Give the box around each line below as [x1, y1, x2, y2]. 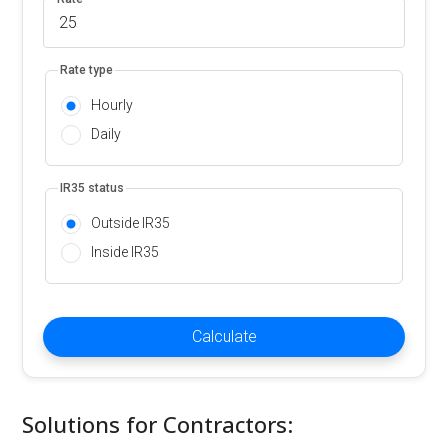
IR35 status [60, 181, 125, 196]
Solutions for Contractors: [22, 409, 294, 440]
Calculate [191, 327, 257, 347]
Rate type [60, 63, 114, 78]
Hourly [91, 97, 134, 114]
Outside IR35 [91, 215, 171, 232]
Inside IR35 [91, 244, 160, 261]
